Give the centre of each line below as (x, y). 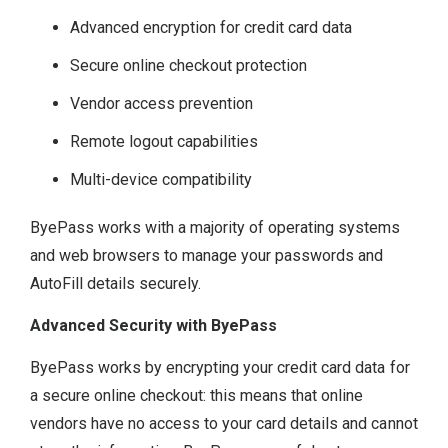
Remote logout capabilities (164, 141)
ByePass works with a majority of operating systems (215, 227)
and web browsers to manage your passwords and (207, 255)
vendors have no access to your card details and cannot (224, 424)
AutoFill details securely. (116, 283)
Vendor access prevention (162, 103)
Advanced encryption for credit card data (211, 27)
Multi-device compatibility (161, 179)
